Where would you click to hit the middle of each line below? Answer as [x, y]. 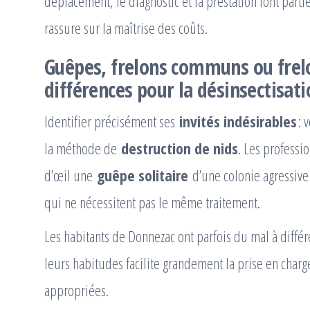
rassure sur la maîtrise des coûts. [126, 28]
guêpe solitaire [143, 175]
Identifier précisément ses [112, 121]
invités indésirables [238, 121]
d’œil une [71, 175]
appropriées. [76, 290]
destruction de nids [180, 148]
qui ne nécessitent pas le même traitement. [152, 202]
